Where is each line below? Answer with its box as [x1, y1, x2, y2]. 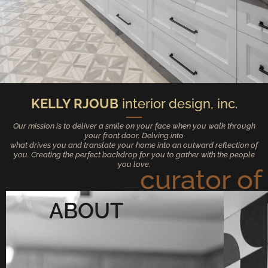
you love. [117, 160, 151, 169]
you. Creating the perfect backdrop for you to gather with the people [13, 150, 255, 160]
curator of [140, 164, 262, 196]
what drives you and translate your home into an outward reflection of [10, 141, 258, 150]
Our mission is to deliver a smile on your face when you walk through [13, 121, 255, 131]
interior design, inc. [118, 95, 237, 111]
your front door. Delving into [84, 131, 184, 141]
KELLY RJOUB [31, 95, 118, 111]
